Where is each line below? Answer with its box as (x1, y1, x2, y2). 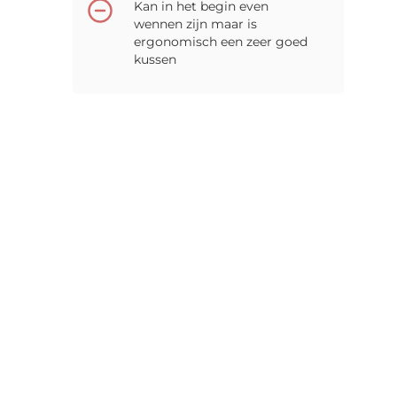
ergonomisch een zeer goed (134, 33, 307, 50)
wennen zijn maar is (134, 15, 257, 32)
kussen (134, 51, 176, 67)
